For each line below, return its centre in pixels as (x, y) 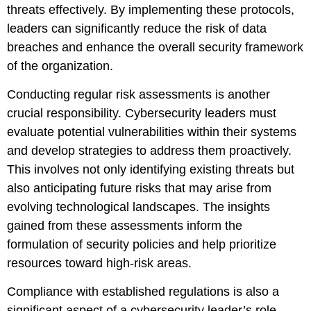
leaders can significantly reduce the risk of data (137, 28)
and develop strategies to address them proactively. (149, 150)
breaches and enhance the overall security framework (155, 47)
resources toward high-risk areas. (99, 263)
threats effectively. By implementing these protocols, (151, 9)
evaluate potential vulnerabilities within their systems (152, 132)
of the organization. (60, 66)
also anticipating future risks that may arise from (139, 188)
